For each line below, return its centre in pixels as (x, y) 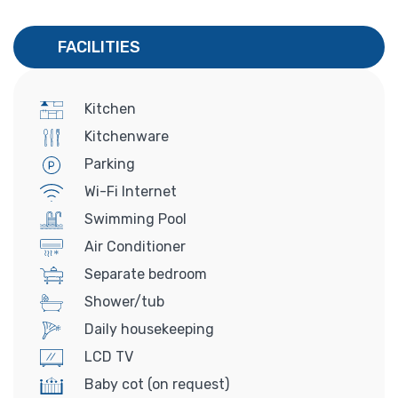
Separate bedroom (144, 274)
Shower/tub (123, 301)
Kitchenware (125, 136)
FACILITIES (99, 47)
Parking (108, 163)
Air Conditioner (133, 246)
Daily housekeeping (147, 329)
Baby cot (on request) (155, 384)
